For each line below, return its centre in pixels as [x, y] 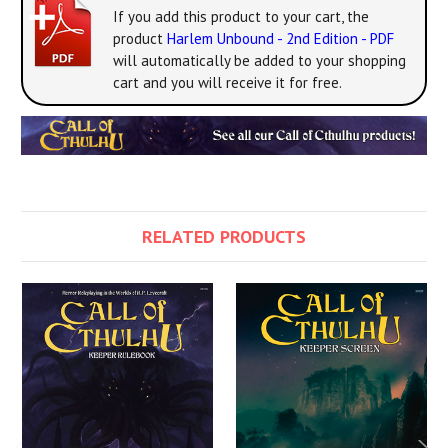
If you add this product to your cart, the [241, 16]
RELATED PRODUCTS [224, 236]
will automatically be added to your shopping [259, 60]
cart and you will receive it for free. [227, 82]
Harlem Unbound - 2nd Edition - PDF [280, 38]
